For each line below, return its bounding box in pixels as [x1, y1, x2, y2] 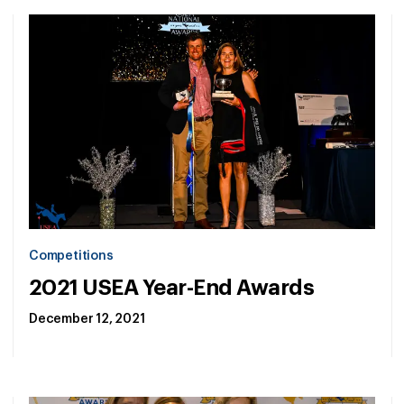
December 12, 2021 [29, 313, 145, 326]
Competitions [29, 250, 114, 263]
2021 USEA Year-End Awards [29, 277, 315, 299]
